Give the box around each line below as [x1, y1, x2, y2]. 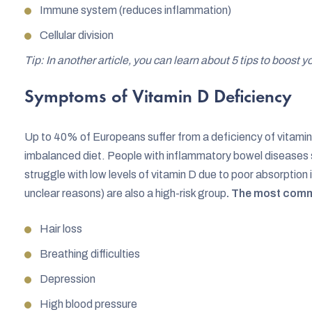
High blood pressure [40, 297, 137, 310]
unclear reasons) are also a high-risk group [24, 187, 226, 199]
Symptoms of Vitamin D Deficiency [24, 88, 292, 107]
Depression [40, 272, 95, 285]
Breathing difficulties [40, 247, 140, 260]
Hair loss [40, 222, 82, 235]
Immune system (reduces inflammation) [40, 3, 231, 16]
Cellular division [40, 29, 114, 41]
